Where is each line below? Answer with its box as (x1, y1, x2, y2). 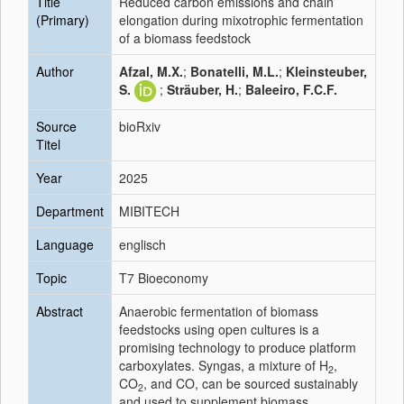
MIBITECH (119, 202, 179, 220)
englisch (119, 235, 166, 253)
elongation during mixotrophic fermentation (119, 11, 363, 29)
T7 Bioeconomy (119, 269, 208, 287)
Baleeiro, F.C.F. (245, 80, 337, 98)
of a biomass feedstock (119, 29, 251, 47)
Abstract (36, 302, 83, 320)
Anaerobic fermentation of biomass (119, 302, 318, 320)
